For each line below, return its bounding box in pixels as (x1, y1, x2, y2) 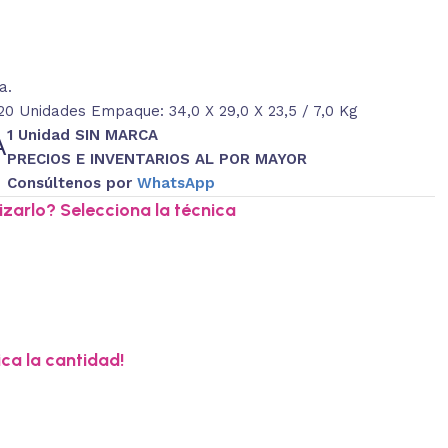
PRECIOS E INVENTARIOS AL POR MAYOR (6, 149, 307, 168)
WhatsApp (136, 173, 215, 192)
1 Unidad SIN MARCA (6, 125, 158, 144)
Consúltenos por (6, 173, 137, 192)
